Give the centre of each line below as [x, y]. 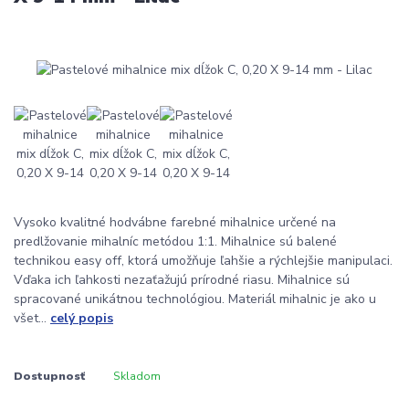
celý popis [82, 319]
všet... [32, 319]
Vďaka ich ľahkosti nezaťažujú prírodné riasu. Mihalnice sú [182, 280]
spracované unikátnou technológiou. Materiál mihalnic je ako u [195, 299]
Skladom [136, 376]
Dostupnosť [49, 376]
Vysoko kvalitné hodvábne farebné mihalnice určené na [175, 223]
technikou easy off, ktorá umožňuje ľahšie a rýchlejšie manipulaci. [203, 261]
